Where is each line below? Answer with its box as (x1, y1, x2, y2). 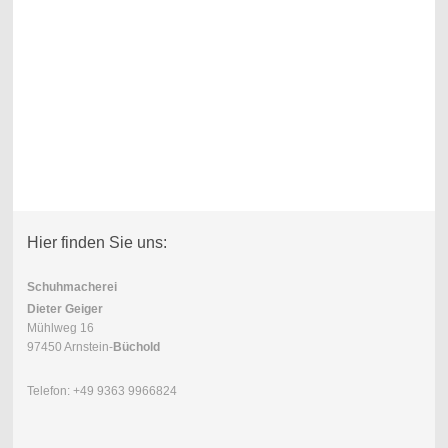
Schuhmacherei (26, 280, 117, 295)
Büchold (112, 340, 160, 355)
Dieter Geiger (26, 302, 103, 317)
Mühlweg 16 (26, 321, 94, 336)
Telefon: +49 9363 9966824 (26, 384, 177, 399)
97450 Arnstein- (26, 340, 113, 355)
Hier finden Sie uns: (26, 234, 167, 252)
